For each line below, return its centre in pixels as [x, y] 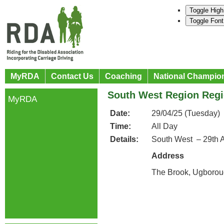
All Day [164, 126]
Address [168, 156]
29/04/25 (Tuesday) [186, 113]
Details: [124, 139]
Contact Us [72, 76]
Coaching [123, 76]
